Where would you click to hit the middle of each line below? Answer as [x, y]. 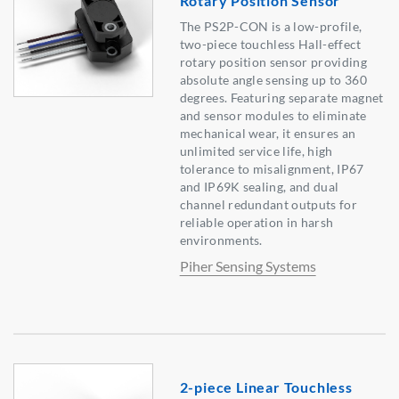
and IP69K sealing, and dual [259, 187]
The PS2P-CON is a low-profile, [271, 27]
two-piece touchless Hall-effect [270, 45]
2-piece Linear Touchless [266, 387]
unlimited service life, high [256, 151]
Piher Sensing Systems [248, 266]
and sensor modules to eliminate [273, 116]
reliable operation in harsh [256, 223]
